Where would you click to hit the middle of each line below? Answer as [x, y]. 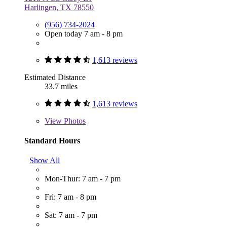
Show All [45, 161]
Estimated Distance [55, 77]
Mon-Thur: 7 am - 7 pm [83, 179]
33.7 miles [61, 86]
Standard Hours [52, 140]
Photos [74, 121]
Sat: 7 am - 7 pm [71, 215]
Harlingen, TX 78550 [59, 7]
